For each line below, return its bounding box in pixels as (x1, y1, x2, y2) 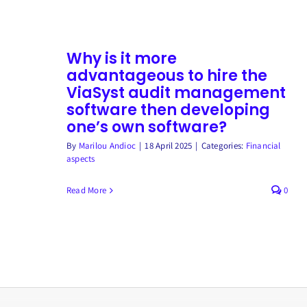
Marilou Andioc (78, 140, 136, 151)
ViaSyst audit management (66, 82, 286, 103)
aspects (66, 153, 95, 164)
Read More (66, 184, 107, 196)
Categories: (201, 140, 246, 151)
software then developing (66, 99, 270, 121)
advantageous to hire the (66, 65, 267, 86)
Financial (245, 140, 281, 151)
